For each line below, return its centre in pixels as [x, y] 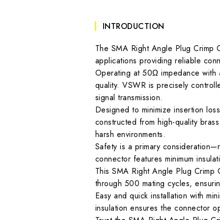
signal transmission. [129, 97]
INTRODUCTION [133, 26]
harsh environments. [130, 134]
